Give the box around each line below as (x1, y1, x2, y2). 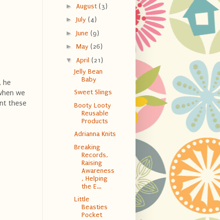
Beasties (81, 203, 108, 211)
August (76, 2, 99, 10)
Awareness (81, 166, 114, 174)
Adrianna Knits (74, 130, 116, 138)
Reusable (81, 109, 109, 117)
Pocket (81, 211, 102, 219)
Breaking (74, 143, 100, 151)
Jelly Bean (74, 67, 103, 75)
